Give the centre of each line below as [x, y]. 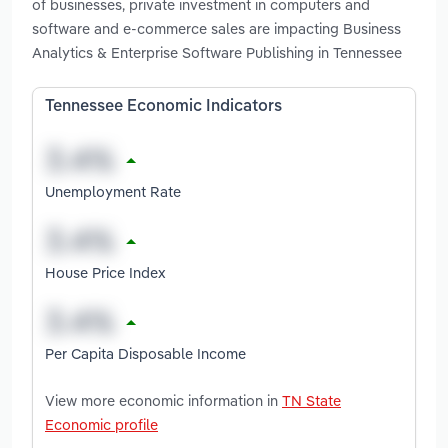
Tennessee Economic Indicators [163, 107]
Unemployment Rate [113, 191]
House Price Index [105, 272]
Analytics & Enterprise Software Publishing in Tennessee [217, 53]
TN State [311, 400]
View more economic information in [163, 400]
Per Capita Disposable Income [145, 353]
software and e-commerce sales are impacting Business [216, 29]
